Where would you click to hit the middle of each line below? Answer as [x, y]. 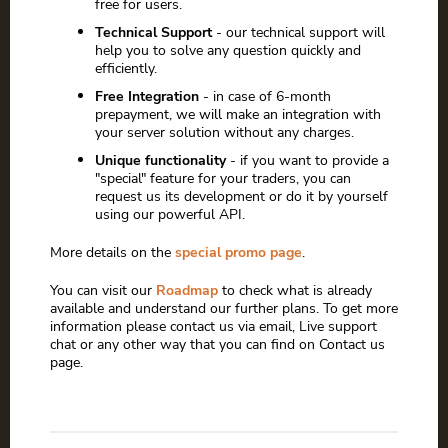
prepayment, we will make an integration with [238, 114]
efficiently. [126, 68]
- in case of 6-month [265, 96]
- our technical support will [300, 32]
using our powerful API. [170, 214]
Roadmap [187, 290]
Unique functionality [160, 160]
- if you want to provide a [307, 160]
